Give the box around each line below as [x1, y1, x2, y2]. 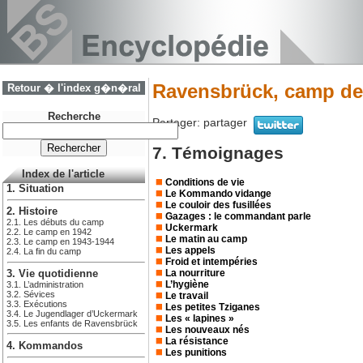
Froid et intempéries [165, 256, 258, 267]
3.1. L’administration [6, 279, 83, 289]
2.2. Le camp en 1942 [6, 227, 92, 237]
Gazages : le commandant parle [165, 211, 311, 222]
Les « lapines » [165, 313, 234, 324]
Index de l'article [19, 169, 105, 181]
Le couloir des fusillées [165, 199, 271, 211]
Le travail [165, 290, 208, 301]
